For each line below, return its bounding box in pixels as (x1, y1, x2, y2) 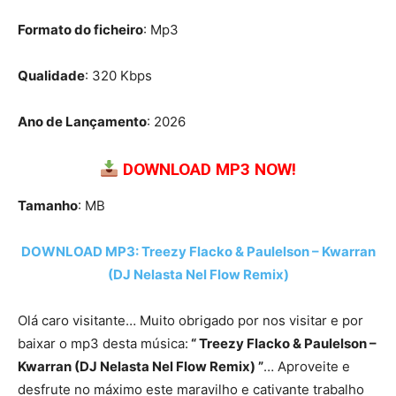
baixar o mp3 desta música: (18, 335, 188, 353)
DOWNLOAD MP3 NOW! (123, 159, 297, 180)
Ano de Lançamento (18, 113, 147, 131)
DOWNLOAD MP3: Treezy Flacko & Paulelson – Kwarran (20, 243, 376, 261)
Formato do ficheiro (18, 21, 143, 39)
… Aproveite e (263, 358, 350, 376)
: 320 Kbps (85, 67, 152, 85)
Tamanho (18, 197, 78, 215)
